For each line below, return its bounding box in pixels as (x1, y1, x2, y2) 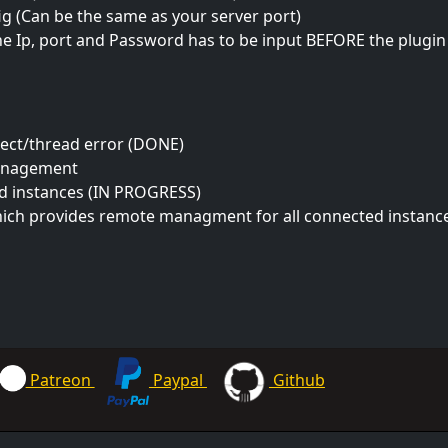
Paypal (148, 369, 207, 392)
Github (268, 369, 325, 392)
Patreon (25, 369, 95, 392)
